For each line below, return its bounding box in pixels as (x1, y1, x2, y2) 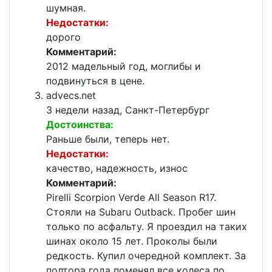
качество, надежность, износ (46, 162, 188, 175)
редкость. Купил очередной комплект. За (46, 250, 246, 262)
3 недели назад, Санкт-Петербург (46, 104, 209, 117)
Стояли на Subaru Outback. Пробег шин (46, 206, 236, 219)
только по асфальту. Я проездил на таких (46, 220, 247, 233)
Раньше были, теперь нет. (46, 133, 169, 146)
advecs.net (46, 89, 96, 102)
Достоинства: (46, 118, 114, 131)
